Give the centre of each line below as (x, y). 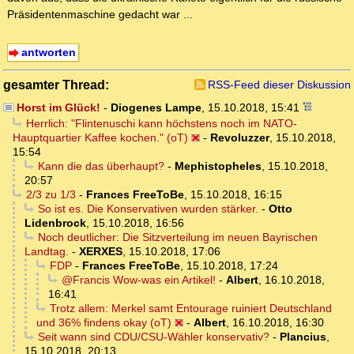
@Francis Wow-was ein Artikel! (138, 280)
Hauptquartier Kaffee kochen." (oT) (100, 138)
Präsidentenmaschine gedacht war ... (100, 15)
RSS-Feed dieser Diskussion (279, 85)
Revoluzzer (240, 138)
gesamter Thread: (56, 85)
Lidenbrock (55, 223)
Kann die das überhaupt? (101, 166)
